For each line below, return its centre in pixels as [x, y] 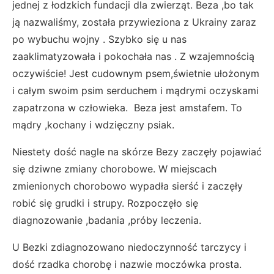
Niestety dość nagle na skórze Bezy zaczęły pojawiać [137, 151]
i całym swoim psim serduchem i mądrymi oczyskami [135, 90]
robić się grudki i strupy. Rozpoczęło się [105, 203]
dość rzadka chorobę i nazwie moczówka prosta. [127, 264]
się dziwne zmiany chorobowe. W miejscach [114, 168]
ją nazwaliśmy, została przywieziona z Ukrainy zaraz [134, 22]
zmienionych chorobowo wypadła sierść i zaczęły [128, 186]
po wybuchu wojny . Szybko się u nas [99, 39]
